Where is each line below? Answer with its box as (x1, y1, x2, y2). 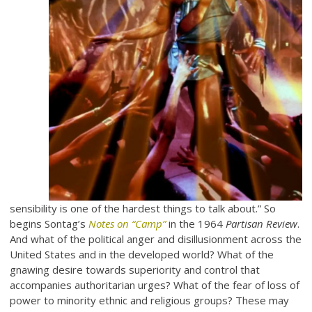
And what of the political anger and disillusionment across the (10, 232, 302, 247)
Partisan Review (226, 217, 298, 231)
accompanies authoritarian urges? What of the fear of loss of (10, 278, 300, 292)
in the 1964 (166, 217, 226, 231)
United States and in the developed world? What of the (10, 247, 274, 262)
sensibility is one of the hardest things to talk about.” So (10, 201, 276, 216)
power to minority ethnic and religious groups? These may (10, 293, 290, 308)
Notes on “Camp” (88, 217, 166, 231)
